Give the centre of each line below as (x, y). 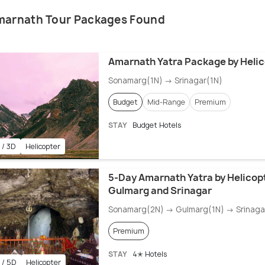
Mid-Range (166, 102)
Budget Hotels (156, 125)
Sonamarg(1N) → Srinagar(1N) (165, 81)
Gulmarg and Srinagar (160, 191)
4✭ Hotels (149, 254)
